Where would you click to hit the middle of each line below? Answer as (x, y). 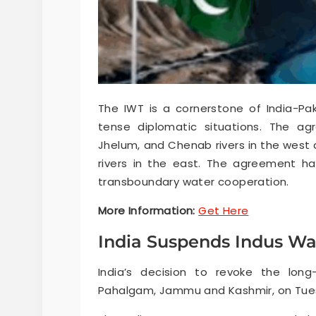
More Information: (147, 211)
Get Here (224, 211)
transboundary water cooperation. (194, 182)
